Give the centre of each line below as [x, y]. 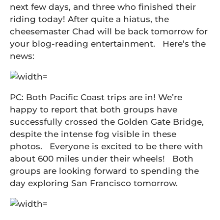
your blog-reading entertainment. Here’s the [108, 44]
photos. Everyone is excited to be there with [107, 146]
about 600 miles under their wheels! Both [102, 159]
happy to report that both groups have [94, 110]
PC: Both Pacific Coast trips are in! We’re [96, 97]
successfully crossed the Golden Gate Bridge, [107, 122]
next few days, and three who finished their [103, 7]
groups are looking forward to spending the [104, 171]
